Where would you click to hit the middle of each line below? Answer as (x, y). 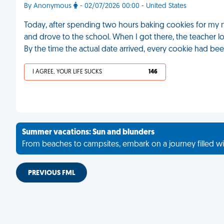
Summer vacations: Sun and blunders (88, 132)
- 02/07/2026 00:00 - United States (132, 6)
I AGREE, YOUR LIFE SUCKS (67, 72)
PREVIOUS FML (51, 173)
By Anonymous (49, 6)
